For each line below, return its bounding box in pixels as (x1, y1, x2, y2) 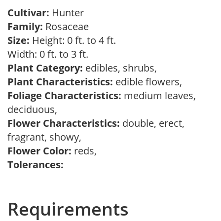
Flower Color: (7, 144, 72, 157)
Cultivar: (7, 6, 52, 19)
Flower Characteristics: (7, 116, 120, 130)
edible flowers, (113, 75, 187, 88)
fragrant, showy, (7, 130, 86, 144)
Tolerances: (7, 158, 64, 171)
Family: (7, 20, 43, 33)
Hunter (52, 6, 89, 19)
